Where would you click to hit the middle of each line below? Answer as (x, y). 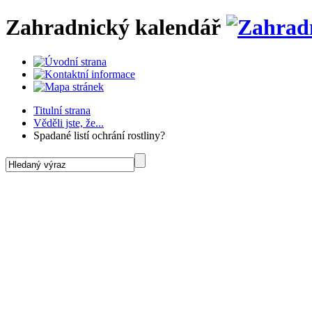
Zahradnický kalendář (113, 28)
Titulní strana (62, 110)
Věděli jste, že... (69, 123)
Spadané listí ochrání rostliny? (99, 135)
